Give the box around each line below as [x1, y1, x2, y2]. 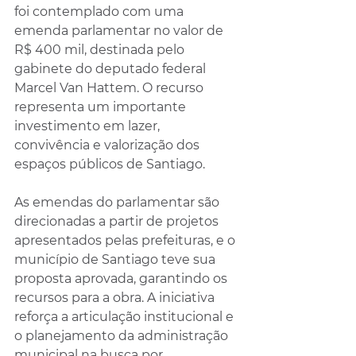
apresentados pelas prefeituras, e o [14, 232, 238, 248]
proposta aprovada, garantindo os [14, 270, 230, 286]
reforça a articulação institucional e [14, 308, 237, 324]
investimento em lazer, [14, 118, 163, 133]
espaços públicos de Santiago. [14, 156, 205, 172]
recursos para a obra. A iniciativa [14, 289, 218, 305]
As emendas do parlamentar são [14, 194, 222, 210]
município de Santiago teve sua [14, 251, 219, 267]
